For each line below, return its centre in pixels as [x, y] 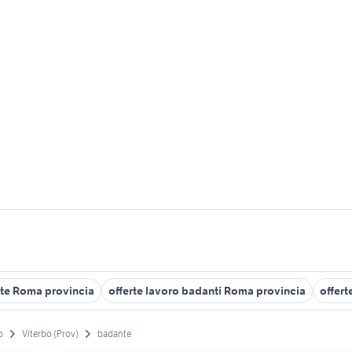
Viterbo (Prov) [50, 334]
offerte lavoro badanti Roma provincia [207, 291]
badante [114, 334]
